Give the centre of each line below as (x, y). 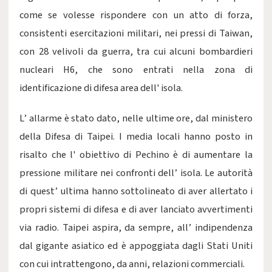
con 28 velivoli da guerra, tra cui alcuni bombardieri (136, 52)
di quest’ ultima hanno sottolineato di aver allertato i (136, 191)
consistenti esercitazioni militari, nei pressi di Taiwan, (136, 33)
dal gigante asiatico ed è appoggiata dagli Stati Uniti (136, 246)
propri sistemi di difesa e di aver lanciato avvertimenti (136, 209)
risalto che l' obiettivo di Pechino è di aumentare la (136, 155)
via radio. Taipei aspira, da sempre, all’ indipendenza (136, 228)
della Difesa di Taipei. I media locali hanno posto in (136, 137)
